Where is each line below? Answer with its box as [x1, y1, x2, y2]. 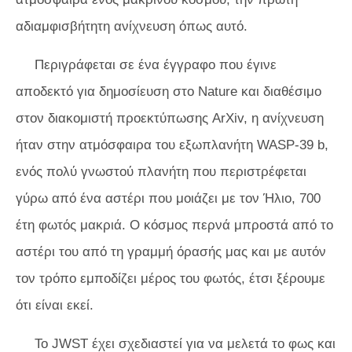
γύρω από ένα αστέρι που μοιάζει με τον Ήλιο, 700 [16, 191, 321, 206]
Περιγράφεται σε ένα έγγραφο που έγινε [35, 57, 277, 72]
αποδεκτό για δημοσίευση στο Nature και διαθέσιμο [16, 84, 321, 99]
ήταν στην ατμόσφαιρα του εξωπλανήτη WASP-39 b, [16, 137, 328, 152]
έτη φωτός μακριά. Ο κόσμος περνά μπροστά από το [16, 218, 333, 233]
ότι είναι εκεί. [16, 298, 93, 313]
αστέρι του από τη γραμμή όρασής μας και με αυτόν [16, 244, 326, 259]
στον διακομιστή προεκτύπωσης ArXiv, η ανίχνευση [16, 111, 324, 126]
